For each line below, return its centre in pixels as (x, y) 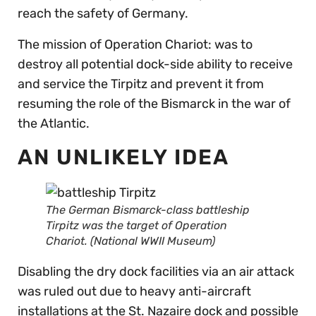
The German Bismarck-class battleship (148, 209)
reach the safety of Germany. (103, 13)
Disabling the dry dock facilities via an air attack (156, 271)
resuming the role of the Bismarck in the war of (154, 103)
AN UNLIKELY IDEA (123, 157)
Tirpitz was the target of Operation (136, 225)
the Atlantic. (54, 123)
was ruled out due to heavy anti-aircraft (134, 291)
